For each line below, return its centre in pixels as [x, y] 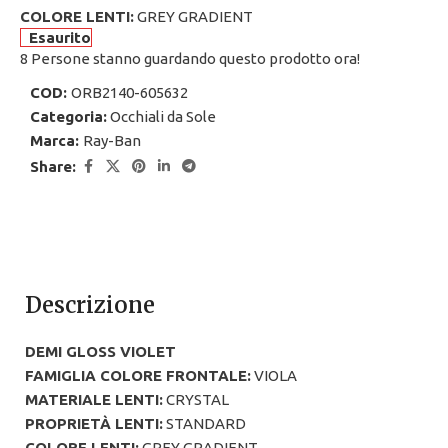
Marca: [56, 141]
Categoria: [68, 117]
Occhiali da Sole [163, 117]
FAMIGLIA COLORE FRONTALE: [138, 376]
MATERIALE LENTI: [94, 400]
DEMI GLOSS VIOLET [100, 352]
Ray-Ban [112, 141]
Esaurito [60, 38]
